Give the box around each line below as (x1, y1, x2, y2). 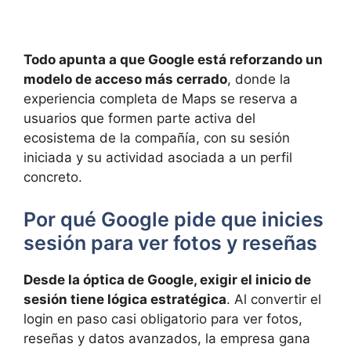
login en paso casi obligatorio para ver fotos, (24, 310, 302, 327)
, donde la (227, 71, 291, 88)
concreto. (24, 169, 82, 186)
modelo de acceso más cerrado (24, 71, 227, 88)
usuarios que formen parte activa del (24, 110, 255, 127)
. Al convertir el (226, 291, 321, 307)
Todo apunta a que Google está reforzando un (24, 52, 323, 68)
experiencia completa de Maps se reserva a (24, 91, 298, 107)
